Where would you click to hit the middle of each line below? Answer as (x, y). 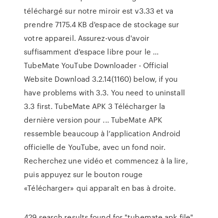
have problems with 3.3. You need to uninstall (104, 92)
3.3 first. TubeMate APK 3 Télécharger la (95, 106)
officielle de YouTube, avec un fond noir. (95, 147)
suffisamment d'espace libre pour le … (91, 52)
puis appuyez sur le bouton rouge (83, 174)
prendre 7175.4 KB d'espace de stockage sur (102, 24)
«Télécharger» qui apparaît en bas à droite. (100, 188)
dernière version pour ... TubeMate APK (93, 120)
